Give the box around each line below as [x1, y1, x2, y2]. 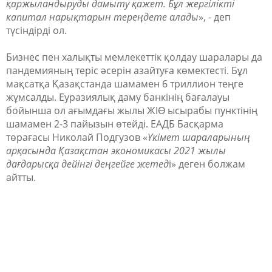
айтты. [6, 171, 36, 184]
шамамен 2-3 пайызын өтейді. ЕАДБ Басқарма [6, 117, 223, 131]
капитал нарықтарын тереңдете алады [6, 10, 199, 24]
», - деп [199, 10, 231, 24]
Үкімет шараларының [148, 131, 250, 144]
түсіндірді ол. [6, 24, 67, 37]
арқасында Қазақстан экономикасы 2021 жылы [6, 144, 226, 157]
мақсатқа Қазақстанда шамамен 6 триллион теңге [6, 77, 243, 90]
